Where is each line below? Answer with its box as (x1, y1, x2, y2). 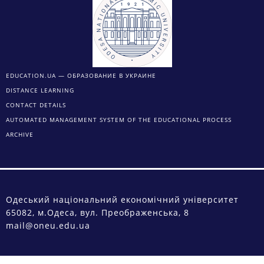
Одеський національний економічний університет (6, 194, 239, 206)
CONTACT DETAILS (6, 101, 66, 110)
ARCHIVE (6, 130, 34, 139)
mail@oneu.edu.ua (6, 220, 90, 232)
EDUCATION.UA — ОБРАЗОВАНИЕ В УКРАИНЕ (6, 71, 156, 80)
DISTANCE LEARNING (6, 86, 74, 95)
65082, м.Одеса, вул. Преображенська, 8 (6, 207, 189, 219)
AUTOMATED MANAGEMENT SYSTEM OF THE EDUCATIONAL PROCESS (6, 115, 232, 124)
